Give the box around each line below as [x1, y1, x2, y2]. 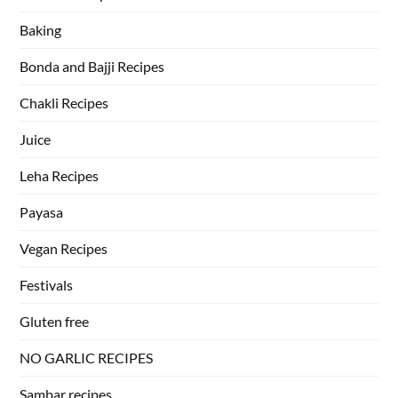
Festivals [20, 276, 74, 293]
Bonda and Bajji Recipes [20, 58, 165, 75]
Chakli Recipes [20, 94, 109, 111]
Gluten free [20, 313, 90, 330]
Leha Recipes [20, 167, 99, 184]
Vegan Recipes [20, 240, 108, 257]
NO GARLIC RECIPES [20, 349, 154, 366]
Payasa [20, 203, 64, 220]
